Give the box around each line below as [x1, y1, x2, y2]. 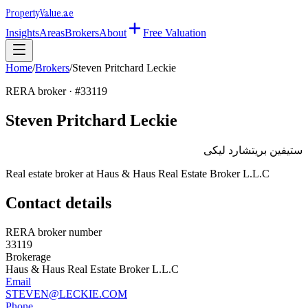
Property [5, 5, 40, 20]
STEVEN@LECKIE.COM [5, 287, 127, 300]
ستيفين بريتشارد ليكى [203, 144, 302, 156]
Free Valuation [143, 27, 206, 38]
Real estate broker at [5, 167, 96, 179]
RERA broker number [5, 225, 102, 238]
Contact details [5, 193, 111, 212]
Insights [5, 27, 39, 38]
